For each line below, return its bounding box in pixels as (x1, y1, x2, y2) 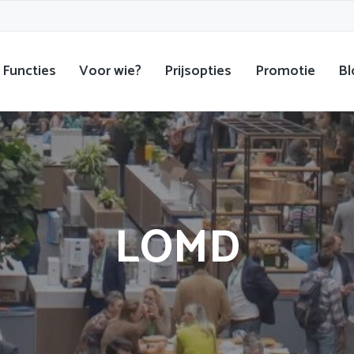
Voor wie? (79, 58, 142, 83)
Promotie (254, 58, 315, 83)
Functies (2, 58, 57, 83)
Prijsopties (164, 58, 232, 83)
